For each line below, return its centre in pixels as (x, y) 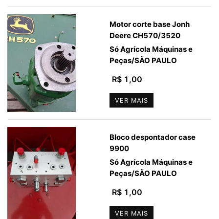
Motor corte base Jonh (150, 24)
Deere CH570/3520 (145, 36)
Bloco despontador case (153, 137)
